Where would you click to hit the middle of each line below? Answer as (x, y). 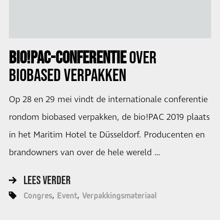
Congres (38, 196)
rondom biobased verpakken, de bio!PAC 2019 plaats (109, 117)
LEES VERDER (47, 180)
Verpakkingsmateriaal (119, 196)
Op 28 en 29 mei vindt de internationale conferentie (108, 99)
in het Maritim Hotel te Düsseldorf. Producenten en (107, 135)
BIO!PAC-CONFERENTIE (67, 57)
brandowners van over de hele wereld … (84, 152)
